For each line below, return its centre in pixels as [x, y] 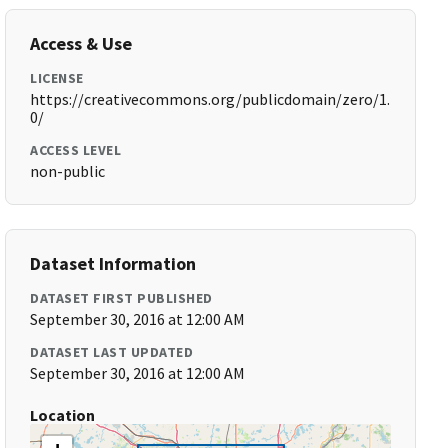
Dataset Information [113, 263]
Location [63, 415]
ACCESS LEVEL [76, 150]
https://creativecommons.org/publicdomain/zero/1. [210, 99]
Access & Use [81, 43]
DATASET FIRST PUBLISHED [121, 298]
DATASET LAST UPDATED [112, 352]
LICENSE [57, 78]
